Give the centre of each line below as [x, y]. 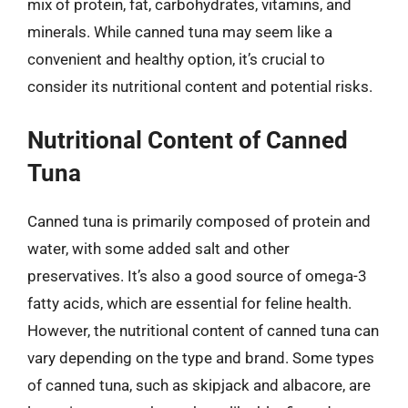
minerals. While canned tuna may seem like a [180, 32]
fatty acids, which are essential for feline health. [189, 303]
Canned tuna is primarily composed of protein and [199, 221]
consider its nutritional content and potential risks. [200, 87]
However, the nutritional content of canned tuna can [203, 330]
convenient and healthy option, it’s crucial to [176, 59]
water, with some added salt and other [158, 248]
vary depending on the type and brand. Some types [201, 357]
